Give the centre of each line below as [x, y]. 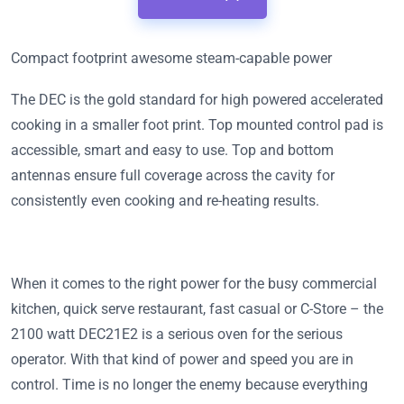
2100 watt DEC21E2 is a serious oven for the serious [177, 334]
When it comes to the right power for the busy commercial [194, 283]
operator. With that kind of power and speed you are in [182, 359]
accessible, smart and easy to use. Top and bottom [172, 150]
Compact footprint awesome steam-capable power [171, 58]
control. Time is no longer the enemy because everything [189, 384]
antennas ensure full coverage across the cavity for [173, 175]
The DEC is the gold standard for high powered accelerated [197, 99]
